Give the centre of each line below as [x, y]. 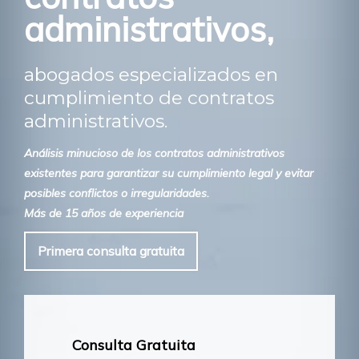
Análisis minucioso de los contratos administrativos [154, 153]
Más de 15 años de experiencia [104, 213]
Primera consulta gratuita [111, 250]
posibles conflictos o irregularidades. [117, 193]
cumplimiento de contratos [149, 97]
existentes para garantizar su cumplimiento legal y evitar [169, 173]
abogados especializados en [151, 74]
